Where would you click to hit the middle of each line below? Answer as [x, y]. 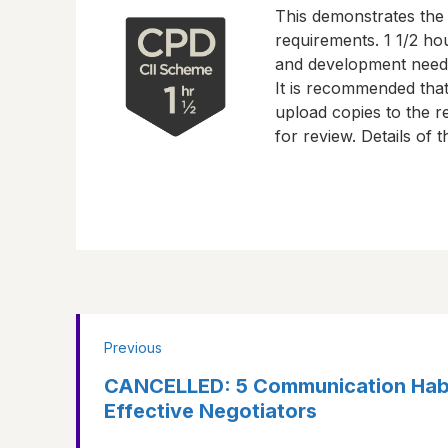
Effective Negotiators [210, 411]
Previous [133, 348]
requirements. [329, 40]
